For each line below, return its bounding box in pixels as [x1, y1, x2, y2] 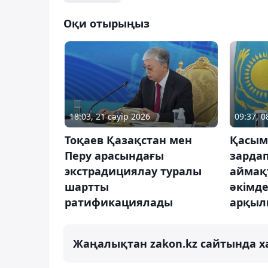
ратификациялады [65, 194, 173, 209]
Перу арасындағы [65, 148, 164, 163]
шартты [65, 179, 109, 194]
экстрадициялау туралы [65, 163, 202, 178]
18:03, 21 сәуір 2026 [69, 110, 150, 122]
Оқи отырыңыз [63, 16, 150, 31]
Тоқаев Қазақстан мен [65, 132, 192, 147]
